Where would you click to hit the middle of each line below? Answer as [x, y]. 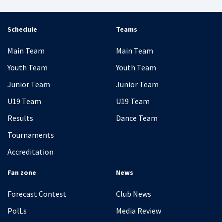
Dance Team [137, 118]
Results [20, 118]
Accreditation [30, 152]
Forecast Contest [37, 194]
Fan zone [22, 172]
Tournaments [31, 135]
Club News [134, 194]
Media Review [139, 211]
